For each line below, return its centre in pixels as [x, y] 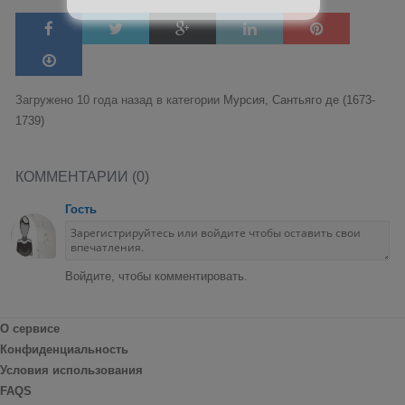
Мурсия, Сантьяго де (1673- [299, 100]
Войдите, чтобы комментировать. [156, 276]
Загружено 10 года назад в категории [119, 100]
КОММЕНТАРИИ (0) [82, 176]
